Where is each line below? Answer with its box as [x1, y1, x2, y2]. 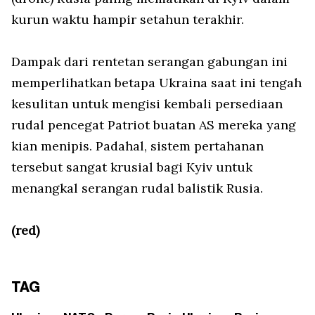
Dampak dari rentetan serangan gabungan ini [11, 53, 288, 70]
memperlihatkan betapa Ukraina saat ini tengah [11, 75, 302, 91]
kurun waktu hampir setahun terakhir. [11, 11, 244, 28]
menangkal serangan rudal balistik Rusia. [11, 180, 263, 197]
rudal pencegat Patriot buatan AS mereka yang [11, 117, 296, 134]
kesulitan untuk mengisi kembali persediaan [11, 96, 283, 112]
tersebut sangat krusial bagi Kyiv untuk [11, 159, 252, 176]
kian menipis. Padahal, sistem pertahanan [11, 138, 264, 155]
